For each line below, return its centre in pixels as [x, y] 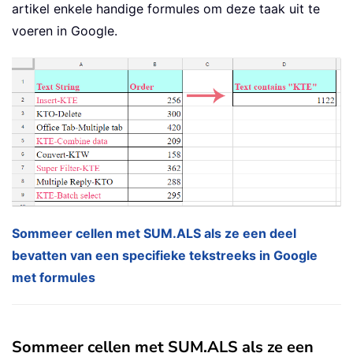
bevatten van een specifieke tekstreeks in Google [165, 256]
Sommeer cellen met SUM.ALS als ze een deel [154, 234]
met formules [54, 278]
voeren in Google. [65, 31]
